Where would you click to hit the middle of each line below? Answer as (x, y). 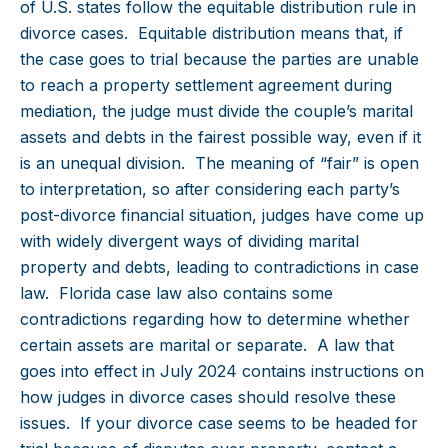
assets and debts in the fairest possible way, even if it (220, 137)
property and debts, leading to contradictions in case (219, 267)
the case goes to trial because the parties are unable (219, 59)
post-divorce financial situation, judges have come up (222, 215)
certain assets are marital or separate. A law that (207, 345)
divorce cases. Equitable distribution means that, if (211, 33)
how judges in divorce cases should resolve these (208, 397)
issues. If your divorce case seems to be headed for (219, 423)
